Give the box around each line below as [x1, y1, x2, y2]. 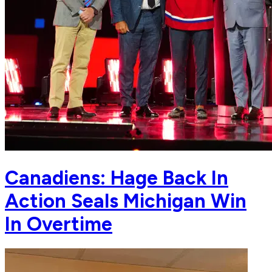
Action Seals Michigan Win [5, 189, 246, 212]
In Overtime [5, 212, 112, 236]
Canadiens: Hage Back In [5, 166, 228, 189]
